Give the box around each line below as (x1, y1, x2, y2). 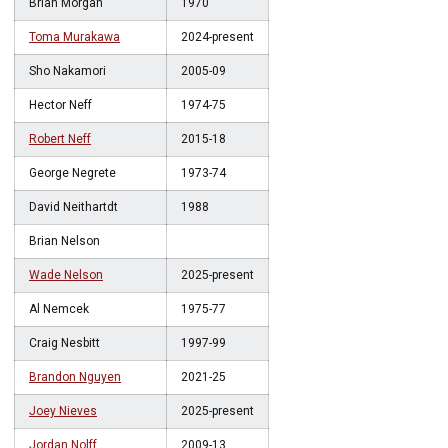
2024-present (181, 30, 254, 44)
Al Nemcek (29, 302, 89, 316)
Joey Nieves (29, 404, 97, 418)
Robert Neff (29, 132, 91, 146)
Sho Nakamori (29, 64, 106, 78)
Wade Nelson (29, 268, 103, 282)
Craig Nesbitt (29, 336, 100, 350)
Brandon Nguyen (29, 370, 121, 384)
